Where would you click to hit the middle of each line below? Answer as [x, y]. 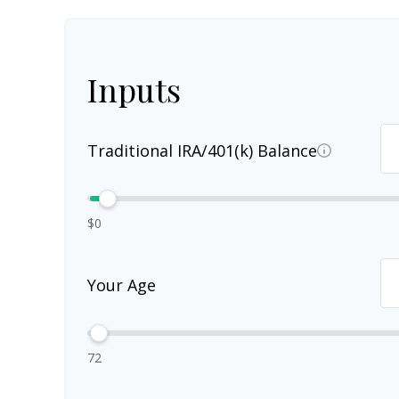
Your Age [122, 285]
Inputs [134, 89]
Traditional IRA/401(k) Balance [202, 151]
